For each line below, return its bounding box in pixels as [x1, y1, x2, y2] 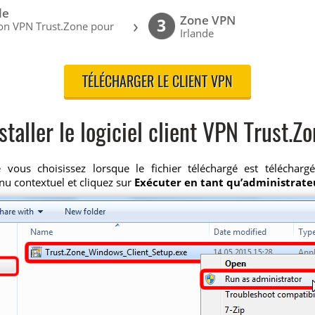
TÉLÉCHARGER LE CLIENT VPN [82, 76, 233, 91]
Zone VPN [180, 12, 236, 29]
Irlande [180, 26, 214, 41]
